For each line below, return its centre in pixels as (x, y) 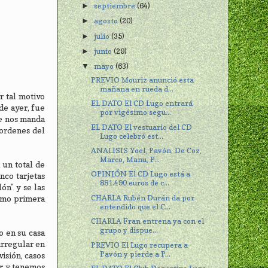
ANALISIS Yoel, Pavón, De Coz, (147, 150)
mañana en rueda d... (137, 89)
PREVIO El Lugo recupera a (140, 245)
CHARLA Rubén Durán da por (143, 197)
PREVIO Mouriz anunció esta (143, 80)
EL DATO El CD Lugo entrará (142, 103)
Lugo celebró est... (132, 136)
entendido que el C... (135, 206)
